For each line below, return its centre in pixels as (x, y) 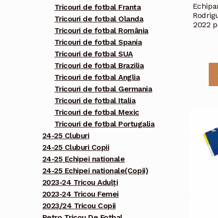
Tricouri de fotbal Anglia (97, 78)
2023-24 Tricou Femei (80, 194)
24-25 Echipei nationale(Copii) (95, 171)
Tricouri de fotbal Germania (103, 89)
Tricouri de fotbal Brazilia (99, 66)
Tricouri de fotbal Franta (98, 8)
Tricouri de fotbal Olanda (99, 19)
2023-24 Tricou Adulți (80, 183)
